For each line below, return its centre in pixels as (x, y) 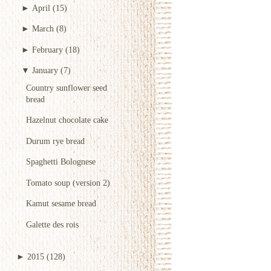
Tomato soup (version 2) (68, 182)
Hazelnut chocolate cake (67, 120)
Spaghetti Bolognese (61, 162)
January (45, 70)
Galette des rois (52, 224)
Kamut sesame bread (61, 204)
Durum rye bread (55, 141)
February (47, 49)
